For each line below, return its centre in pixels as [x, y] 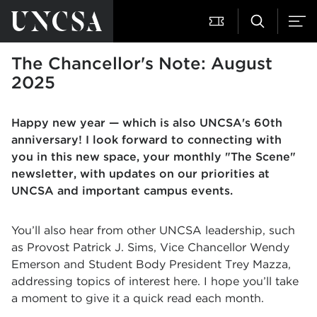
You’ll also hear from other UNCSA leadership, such [153, 230]
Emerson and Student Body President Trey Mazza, [151, 264]
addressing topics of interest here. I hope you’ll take [155, 281]
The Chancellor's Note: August [142, 63]
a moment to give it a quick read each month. [138, 298]
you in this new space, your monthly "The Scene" [154, 157]
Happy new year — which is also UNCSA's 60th [147, 123]
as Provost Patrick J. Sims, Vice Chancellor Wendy [150, 247]
